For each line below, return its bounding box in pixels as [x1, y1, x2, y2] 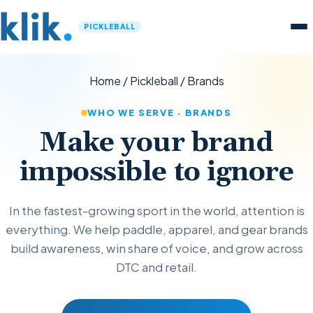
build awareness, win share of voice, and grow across [10, 240, 303, 256]
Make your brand [40, 126, 273, 161]
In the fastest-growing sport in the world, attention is [8, 202, 305, 218]
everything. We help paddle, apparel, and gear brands [5, 221, 308, 237]
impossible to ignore [19, 155, 294, 190]
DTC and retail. [116, 259, 197, 275]
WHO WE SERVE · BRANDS [87, 106, 232, 118]
